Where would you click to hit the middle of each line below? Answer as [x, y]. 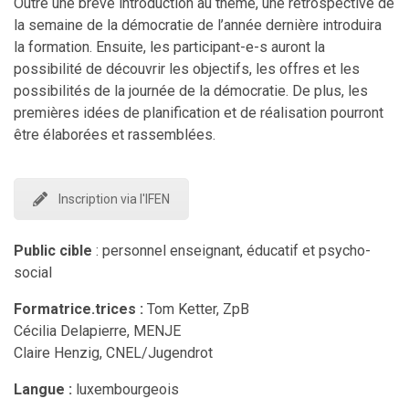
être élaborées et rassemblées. [115, 135]
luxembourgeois [126, 389]
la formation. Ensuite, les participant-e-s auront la [169, 47]
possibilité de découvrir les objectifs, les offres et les [187, 69]
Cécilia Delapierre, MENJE [97, 330]
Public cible [53, 250]
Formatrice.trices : [79, 309]
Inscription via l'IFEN [114, 199]
